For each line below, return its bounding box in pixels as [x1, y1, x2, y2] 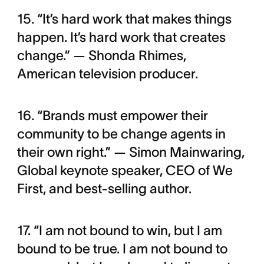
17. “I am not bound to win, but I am [16, 223, 222, 238]
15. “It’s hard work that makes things [16, 11, 232, 27]
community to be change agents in [16, 126, 226, 141]
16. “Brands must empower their [16, 108, 208, 123]
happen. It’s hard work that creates [16, 29, 226, 45]
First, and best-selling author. [16, 181, 192, 196]
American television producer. [16, 66, 201, 81]
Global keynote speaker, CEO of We [16, 163, 233, 178]
